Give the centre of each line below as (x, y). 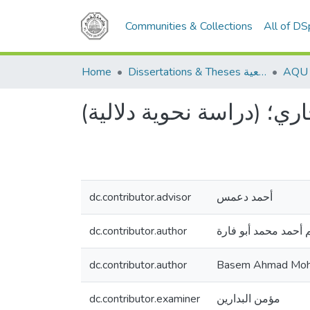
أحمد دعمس (245, 197)
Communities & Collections (189, 26)
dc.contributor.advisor (140, 197)
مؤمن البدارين (248, 299)
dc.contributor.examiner (145, 299)
